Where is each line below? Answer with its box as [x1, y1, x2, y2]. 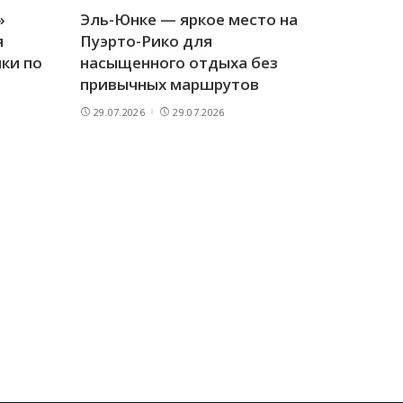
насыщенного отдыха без [79, 51, 278, 73]
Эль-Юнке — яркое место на [79, 8, 298, 30]
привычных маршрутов [79, 73, 259, 94]
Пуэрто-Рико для [79, 30, 212, 51]
